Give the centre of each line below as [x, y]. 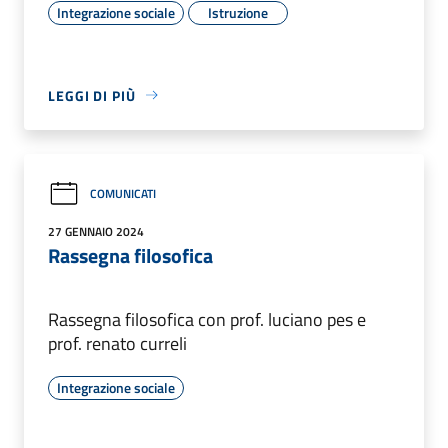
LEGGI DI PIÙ [92, 95]
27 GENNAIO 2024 [96, 231]
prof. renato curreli [117, 343]
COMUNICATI [123, 194]
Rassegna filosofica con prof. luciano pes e [207, 319]
